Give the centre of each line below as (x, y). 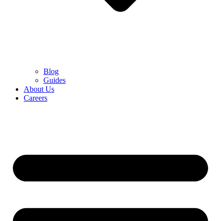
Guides (55, 80)
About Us (39, 89)
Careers (36, 98)
